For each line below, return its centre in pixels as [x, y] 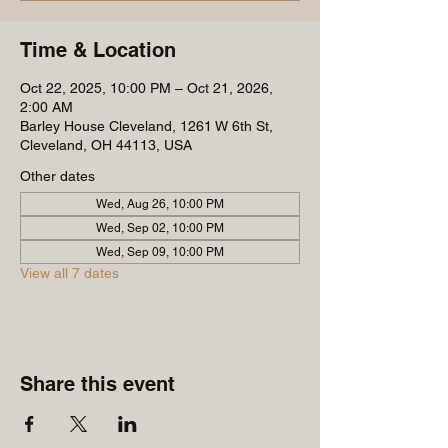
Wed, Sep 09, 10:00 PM [160, 252]
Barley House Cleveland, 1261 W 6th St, [146, 126]
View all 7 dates [69, 273]
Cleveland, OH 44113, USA [106, 145]
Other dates [57, 176]
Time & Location [98, 50]
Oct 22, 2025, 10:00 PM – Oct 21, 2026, [146, 88]
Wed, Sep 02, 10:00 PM [160, 228]
